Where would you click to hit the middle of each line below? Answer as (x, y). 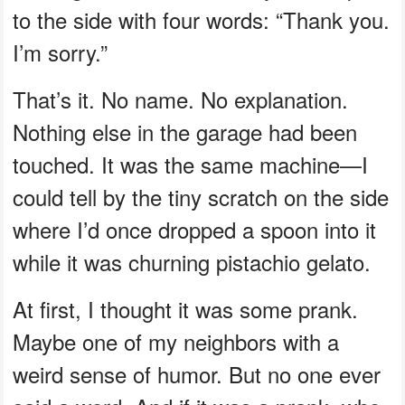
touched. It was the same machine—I (191, 165)
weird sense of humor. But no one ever (197, 374)
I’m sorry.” (61, 52)
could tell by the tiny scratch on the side (201, 197)
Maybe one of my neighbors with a (176, 342)
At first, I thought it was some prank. (186, 309)
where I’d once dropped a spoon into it (195, 230)
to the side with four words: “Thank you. (202, 20)
